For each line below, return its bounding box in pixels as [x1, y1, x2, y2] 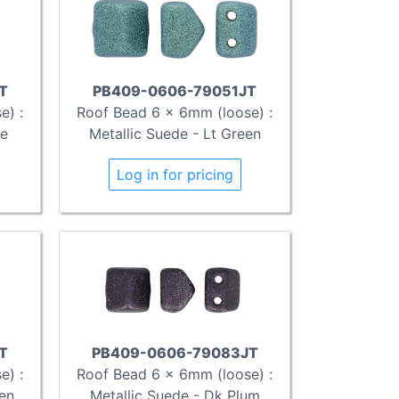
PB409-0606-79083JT [91, 344, 258, 362]
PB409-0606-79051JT [93, 81, 256, 100]
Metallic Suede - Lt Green [88, 124, 261, 142]
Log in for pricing [116, 165, 233, 183]
